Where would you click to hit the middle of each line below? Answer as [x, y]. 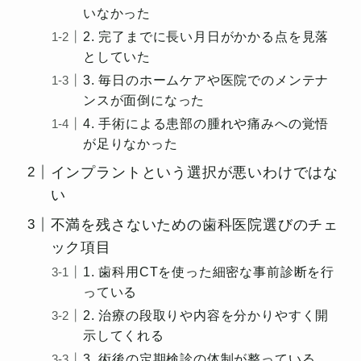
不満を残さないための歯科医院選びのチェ [195, 224]
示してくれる [124, 335]
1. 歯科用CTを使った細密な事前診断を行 [209, 271]
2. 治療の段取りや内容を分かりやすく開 [206, 315]
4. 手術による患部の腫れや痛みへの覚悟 [206, 123]
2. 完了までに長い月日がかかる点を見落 [206, 36]
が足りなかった [131, 143]
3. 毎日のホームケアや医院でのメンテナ [206, 79]
